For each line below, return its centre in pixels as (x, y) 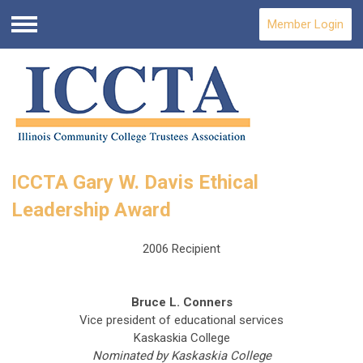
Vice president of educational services (181, 320)
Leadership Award (91, 210)
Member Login (305, 24)
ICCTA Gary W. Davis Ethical (135, 183)
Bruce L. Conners (181, 303)
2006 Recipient (181, 249)
